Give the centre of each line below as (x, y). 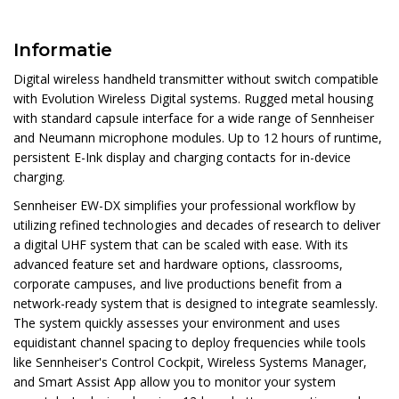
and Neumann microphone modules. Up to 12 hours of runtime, (198, 138)
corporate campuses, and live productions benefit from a (178, 284)
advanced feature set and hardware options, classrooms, (178, 265)
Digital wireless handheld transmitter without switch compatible (196, 79)
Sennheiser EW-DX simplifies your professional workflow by (184, 206)
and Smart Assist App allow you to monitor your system (175, 382)
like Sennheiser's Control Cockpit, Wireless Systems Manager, (190, 362)
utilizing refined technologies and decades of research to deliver (197, 225)
